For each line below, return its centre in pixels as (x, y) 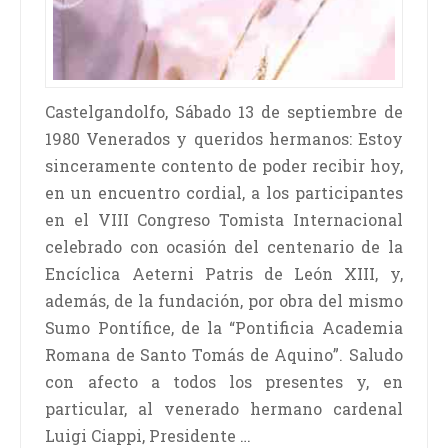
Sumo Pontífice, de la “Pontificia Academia (224, 328)
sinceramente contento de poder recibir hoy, (224, 166)
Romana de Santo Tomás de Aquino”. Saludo (224, 355)
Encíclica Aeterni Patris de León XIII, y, (224, 274)
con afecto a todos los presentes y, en (224, 382)
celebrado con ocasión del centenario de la (224, 247)
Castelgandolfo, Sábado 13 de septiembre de (224, 112)
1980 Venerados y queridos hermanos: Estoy (224, 139)
